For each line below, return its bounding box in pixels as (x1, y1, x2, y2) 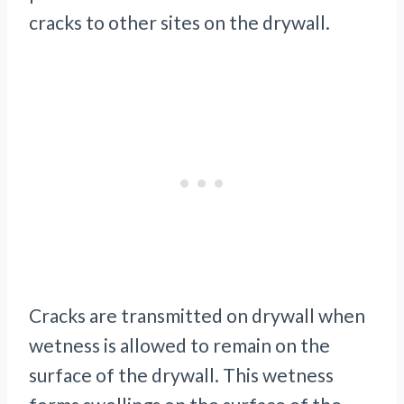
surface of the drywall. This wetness (29, 363, 334, 387)
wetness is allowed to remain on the (29, 334, 330, 357)
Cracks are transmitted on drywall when (29, 304, 365, 327)
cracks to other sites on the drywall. (29, 11, 330, 34)
